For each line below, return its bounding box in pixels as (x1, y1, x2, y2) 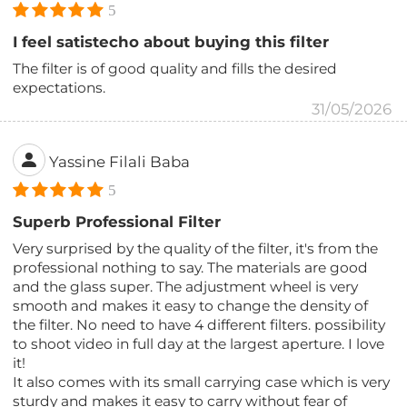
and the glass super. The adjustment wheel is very (13, 277, 359, 295)
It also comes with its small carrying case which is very (13, 372, 391, 391)
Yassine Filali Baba (49, 153, 191, 172)
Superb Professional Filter (13, 212, 222, 231)
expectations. (13, 78, 106, 96)
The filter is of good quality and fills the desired (13, 59, 338, 77)
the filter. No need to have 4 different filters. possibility (13, 315, 386, 333)
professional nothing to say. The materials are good (13, 258, 369, 276)
